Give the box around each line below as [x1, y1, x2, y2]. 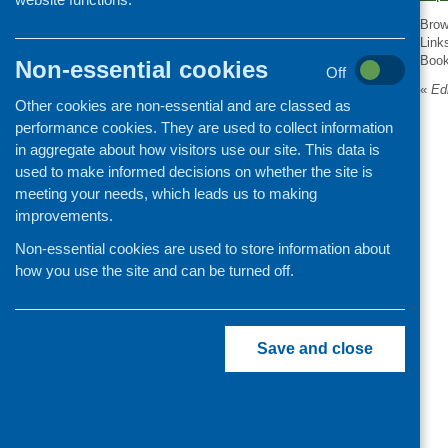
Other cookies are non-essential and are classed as [15, 97, 351, 114]
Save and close [257, 340, 373, 357]
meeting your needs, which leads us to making [15, 185, 317, 202]
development [188, 34, 277, 50]
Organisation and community [188, 16, 387, 32]
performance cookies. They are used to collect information [15, 119, 393, 136]
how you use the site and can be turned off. [15, 262, 294, 279]
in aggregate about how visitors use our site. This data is [15, 141, 380, 158]
